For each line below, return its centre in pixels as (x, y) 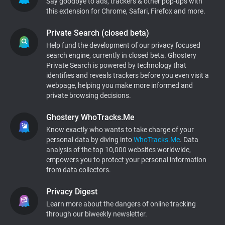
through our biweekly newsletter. (97, 214)
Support (26, 13)
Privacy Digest (72, 192)
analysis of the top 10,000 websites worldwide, (119, 150)
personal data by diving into (90, 140)
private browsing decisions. (89, 95)
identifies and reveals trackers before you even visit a (128, 75)
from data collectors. (79, 170)
